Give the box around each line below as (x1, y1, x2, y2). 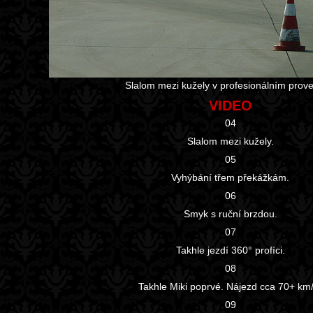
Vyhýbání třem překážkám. (171, 172, 289, 184)
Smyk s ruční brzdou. (183, 208, 277, 220)
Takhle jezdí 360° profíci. (175, 245, 285, 256)
